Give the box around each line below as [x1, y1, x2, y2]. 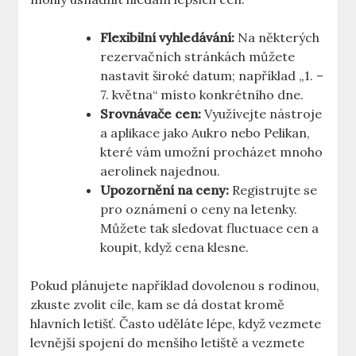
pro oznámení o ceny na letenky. [100, 201, 298, 218]
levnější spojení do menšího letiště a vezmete [30, 335, 305, 351]
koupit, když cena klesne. [100, 239, 250, 256]
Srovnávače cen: [100, 106, 202, 122]
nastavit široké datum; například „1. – [100, 68, 324, 84]
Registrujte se [229, 182, 318, 199]
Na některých [234, 29, 320, 46]
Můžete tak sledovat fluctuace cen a [100, 220, 319, 237]
